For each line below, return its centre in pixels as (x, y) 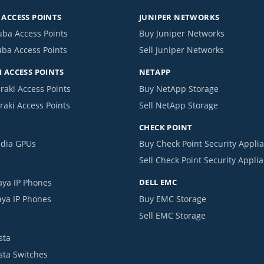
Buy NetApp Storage (179, 88)
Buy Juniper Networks (182, 34)
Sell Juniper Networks (181, 50)
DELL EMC (158, 182)
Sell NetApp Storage (179, 105)
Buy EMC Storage (173, 199)
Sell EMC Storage (172, 215)
